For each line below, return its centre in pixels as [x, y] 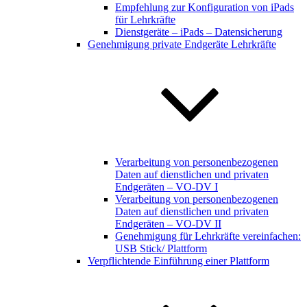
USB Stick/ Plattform [161, 248]
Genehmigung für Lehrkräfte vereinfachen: [208, 236]
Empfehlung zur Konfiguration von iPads [205, 7]
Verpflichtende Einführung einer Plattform [179, 261]
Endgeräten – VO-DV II [168, 224]
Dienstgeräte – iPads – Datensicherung [199, 32]
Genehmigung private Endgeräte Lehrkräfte [182, 44]
